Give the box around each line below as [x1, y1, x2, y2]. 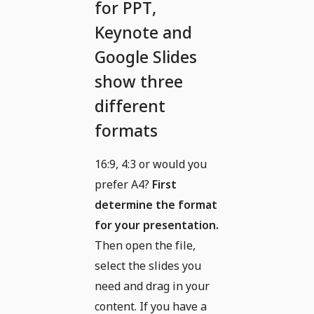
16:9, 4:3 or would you [95, 156, 207, 172]
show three [95, 69, 183, 93]
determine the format [95, 196, 217, 212]
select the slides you [95, 257, 201, 273]
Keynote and [95, 20, 192, 43]
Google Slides [95, 45, 197, 68]
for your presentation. [95, 217, 219, 233]
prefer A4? [95, 176, 152, 192]
